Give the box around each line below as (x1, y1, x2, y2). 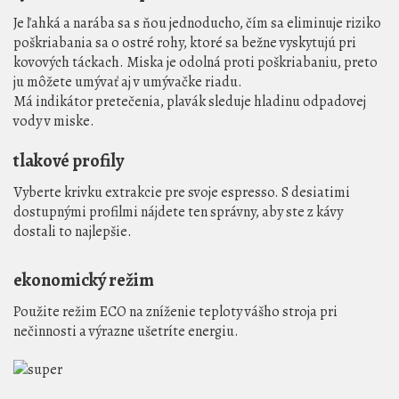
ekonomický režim (13, 267, 154, 292)
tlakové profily (13, 148, 124, 173)
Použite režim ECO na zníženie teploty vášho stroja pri (13, 301, 338, 322)
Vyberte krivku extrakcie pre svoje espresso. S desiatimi (13, 182, 350, 202)
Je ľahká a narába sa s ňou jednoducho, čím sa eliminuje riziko (13, 12, 381, 33)
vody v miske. (13, 110, 94, 131)
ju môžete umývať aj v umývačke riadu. (13, 71, 242, 92)
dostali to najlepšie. (13, 221, 132, 241)
